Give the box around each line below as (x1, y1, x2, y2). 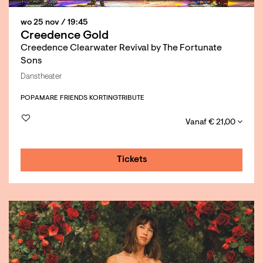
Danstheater (21, 73, 62, 82)
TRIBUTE (118, 95, 144, 102)
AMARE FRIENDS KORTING (35, 95, 118, 102)
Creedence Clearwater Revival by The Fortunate (21, 43, 222, 53)
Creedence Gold (21, 30, 109, 42)
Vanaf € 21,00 (186, 119, 237, 127)
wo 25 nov (21, 19, 61, 28)
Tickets (117, 155, 147, 165)
